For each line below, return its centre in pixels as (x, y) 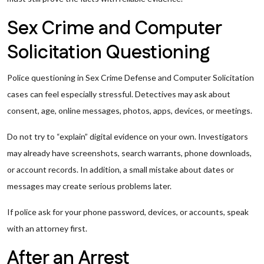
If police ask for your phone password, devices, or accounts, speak (128, 212)
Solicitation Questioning (108, 53)
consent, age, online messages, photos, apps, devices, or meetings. (130, 110)
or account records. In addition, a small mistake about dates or (121, 169)
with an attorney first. (47, 228)
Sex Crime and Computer (114, 29)
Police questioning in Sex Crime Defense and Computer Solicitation (131, 77)
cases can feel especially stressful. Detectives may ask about (119, 94)
